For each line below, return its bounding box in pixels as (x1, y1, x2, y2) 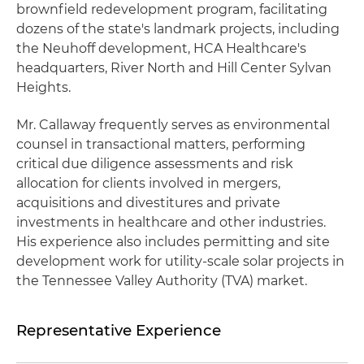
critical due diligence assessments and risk (16, 156, 293, 171)
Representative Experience (16, 321, 221, 340)
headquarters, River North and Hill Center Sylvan (16, 60, 331, 76)
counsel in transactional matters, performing (16, 136, 305, 152)
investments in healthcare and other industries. (16, 214, 326, 230)
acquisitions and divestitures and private (16, 195, 280, 210)
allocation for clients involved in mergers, (16, 175, 280, 191)
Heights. (16, 80, 71, 95)
